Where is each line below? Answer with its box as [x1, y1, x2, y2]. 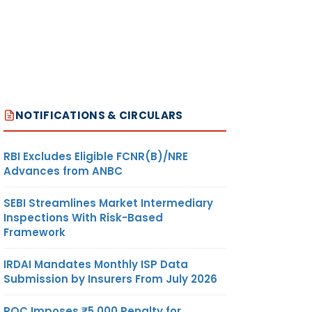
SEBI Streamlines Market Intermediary [3, 195, 213, 210]
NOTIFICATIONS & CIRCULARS [15, 107, 183, 123]
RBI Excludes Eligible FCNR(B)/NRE [3, 148, 188, 164]
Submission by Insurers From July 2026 [3, 271, 217, 286]
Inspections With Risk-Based [3, 210, 163, 225]
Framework [3, 224, 65, 240]
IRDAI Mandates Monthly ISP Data [3, 256, 188, 272]
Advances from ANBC [3, 163, 123, 178]
